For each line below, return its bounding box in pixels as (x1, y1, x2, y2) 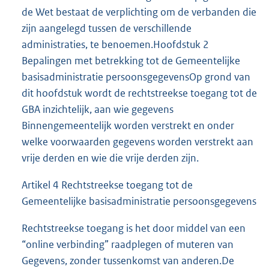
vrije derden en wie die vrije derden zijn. (22, 151, 199, 165)
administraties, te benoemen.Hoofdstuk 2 (22, 37, 209, 51)
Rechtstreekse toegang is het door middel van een (22, 221, 246, 235)
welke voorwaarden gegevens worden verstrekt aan (22, 134, 253, 148)
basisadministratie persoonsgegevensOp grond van (22, 70, 250, 83)
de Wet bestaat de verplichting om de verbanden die (22, 5, 256, 19)
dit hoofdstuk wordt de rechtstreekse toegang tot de (22, 86, 257, 100)
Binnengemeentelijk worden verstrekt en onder (22, 118, 234, 132)
